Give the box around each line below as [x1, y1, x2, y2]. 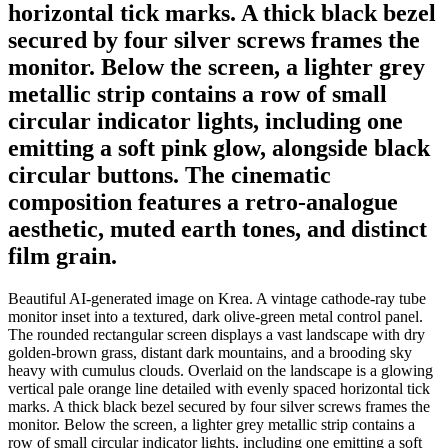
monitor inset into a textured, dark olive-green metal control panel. [8, 307, 423, 325]
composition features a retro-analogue [8, 188, 398, 215]
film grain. [8, 242, 117, 269]
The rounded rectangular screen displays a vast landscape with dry [8, 325, 425, 343]
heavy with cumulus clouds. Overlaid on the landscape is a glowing [8, 361, 433, 379]
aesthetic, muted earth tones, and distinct [8, 215, 427, 242]
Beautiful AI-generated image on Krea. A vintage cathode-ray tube [8, 289, 426, 307]
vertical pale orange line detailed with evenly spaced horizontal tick [8, 379, 430, 397]
